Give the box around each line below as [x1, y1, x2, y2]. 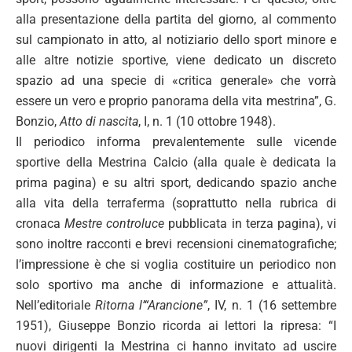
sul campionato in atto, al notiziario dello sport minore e [16, 31, 336, 47]
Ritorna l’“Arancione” [95, 297, 208, 313]
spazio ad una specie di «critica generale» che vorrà [16, 72, 336, 88]
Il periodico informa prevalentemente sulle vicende [16, 134, 336, 149]
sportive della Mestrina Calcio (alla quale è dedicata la [16, 154, 336, 170]
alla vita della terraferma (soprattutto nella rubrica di [16, 195, 336, 211]
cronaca [16, 215, 65, 231]
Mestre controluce [64, 215, 165, 231]
